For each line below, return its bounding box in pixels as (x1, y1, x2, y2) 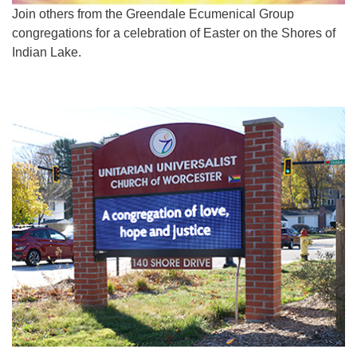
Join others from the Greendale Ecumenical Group (12, 6, 294, 21)
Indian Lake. (12, 45, 88, 59)
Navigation (11, 117, 73, 131)
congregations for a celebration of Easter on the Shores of (12, 25, 335, 40)
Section (11, 98, 54, 112)
